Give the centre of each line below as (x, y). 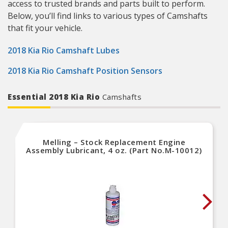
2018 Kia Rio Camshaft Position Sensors (85, 71)
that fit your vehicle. (45, 28)
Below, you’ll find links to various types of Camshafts (108, 16)
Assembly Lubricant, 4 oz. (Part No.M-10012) (114, 150)
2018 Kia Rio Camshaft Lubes (64, 50)
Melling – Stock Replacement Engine (114, 142)
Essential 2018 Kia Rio (55, 97)
